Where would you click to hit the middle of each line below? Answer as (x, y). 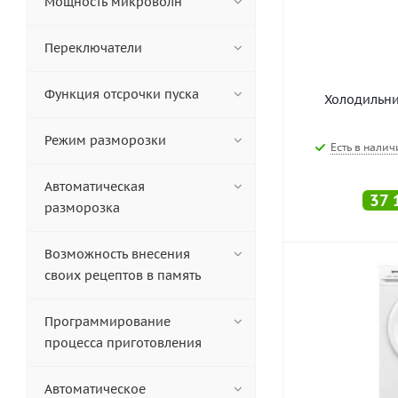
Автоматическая (95, 187)
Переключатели (93, 48)
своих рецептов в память (123, 275)
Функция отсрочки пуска (122, 94)
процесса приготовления (123, 343)
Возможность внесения (117, 254)
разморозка (82, 208)
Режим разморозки (105, 140)
